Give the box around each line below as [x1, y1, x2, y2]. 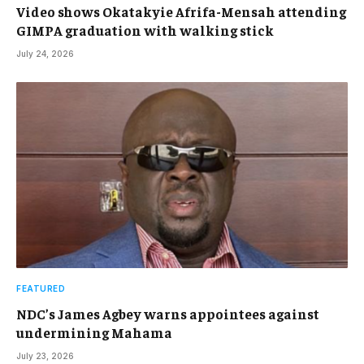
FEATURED [16, 284, 65, 294]
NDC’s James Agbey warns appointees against [16, 305, 319, 323]
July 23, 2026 [16, 351, 74, 362]
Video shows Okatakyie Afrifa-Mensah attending [16, 2, 346, 20]
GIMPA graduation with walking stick [16, 20, 274, 39]
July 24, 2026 [16, 48, 74, 58]
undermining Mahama [16, 323, 172, 342]
